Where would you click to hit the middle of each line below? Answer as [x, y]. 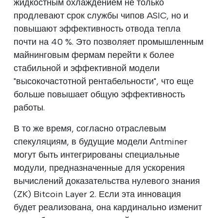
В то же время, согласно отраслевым [90, 128]
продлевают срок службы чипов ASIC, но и [101, 15]
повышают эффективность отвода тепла [97, 28]
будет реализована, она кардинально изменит [108, 207]
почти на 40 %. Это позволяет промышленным [109, 42]
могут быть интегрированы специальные [97, 154]
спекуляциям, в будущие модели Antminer [100, 141]
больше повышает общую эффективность [99, 94]
